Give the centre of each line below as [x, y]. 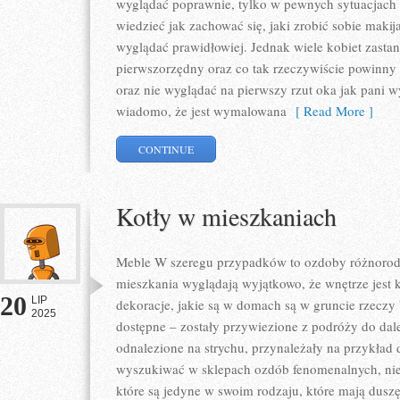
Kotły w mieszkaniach [226, 216]
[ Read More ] [330, 111]
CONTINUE [167, 149]
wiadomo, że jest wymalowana [201, 111]
